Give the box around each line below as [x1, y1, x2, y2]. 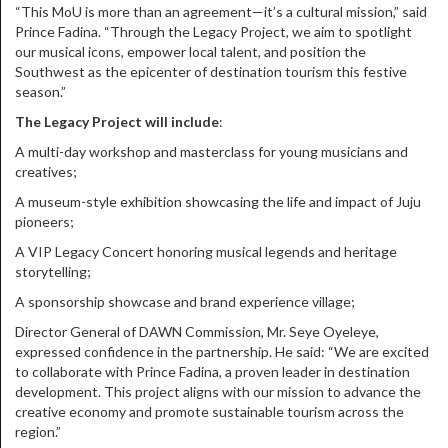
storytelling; [15, 263, 91, 280]
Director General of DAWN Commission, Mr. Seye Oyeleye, [15, 323, 379, 340]
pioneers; [15, 213, 74, 230]
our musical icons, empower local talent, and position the [15, 43, 366, 60]
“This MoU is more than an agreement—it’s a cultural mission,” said [15, 3, 427, 20]
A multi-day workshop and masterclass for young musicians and [15, 143, 408, 160]
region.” [15, 423, 61, 440]
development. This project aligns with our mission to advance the [15, 383, 421, 400]
